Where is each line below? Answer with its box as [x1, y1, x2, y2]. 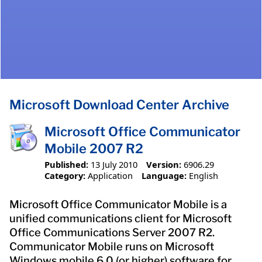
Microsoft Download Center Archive [9, 97, 229, 113]
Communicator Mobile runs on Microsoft [9, 239, 214, 253]
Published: [44, 158, 88, 170]
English [188, 169, 218, 181]
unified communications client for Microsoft [9, 211, 232, 225]
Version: [146, 158, 181, 170]
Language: [141, 169, 187, 181]
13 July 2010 [91, 158, 137, 170]
